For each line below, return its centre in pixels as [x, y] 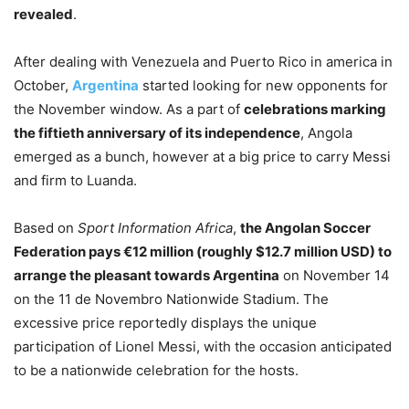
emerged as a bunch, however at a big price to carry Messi [202, 157]
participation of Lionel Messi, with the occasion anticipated [203, 347]
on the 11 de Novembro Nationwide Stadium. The [171, 299]
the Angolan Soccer [305, 228]
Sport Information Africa [155, 228]
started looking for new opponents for [263, 86]
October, [43, 86]
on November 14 [335, 276]
